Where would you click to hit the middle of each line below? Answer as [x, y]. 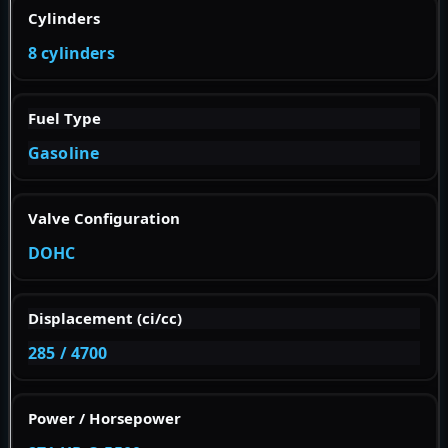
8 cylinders [71, 53]
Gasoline [64, 153]
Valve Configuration [104, 218]
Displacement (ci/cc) [105, 318]
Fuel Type [64, 118]
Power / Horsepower [104, 418]
